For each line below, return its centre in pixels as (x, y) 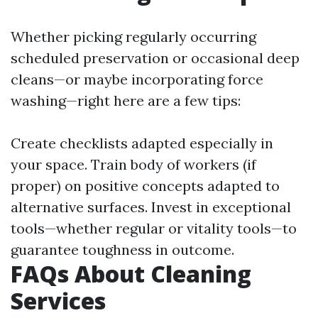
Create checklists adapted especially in (142, 143)
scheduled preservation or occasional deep (155, 58)
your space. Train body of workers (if (133, 164)
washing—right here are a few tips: (126, 100)
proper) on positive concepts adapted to (145, 186)
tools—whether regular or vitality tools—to (154, 228)
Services (58, 301)
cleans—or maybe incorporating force (137, 79)
